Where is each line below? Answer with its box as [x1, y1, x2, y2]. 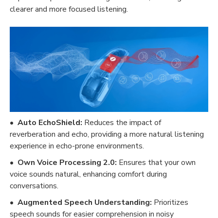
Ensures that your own [117, 157, 196, 168]
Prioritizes [152, 197, 188, 208]
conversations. [10, 180, 58, 191]
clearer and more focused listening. [10, 3, 128, 15]
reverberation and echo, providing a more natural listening [10, 128, 204, 140]
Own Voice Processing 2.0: [18, 157, 117, 168]
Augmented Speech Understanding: [18, 197, 152, 208]
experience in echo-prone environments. [10, 140, 144, 151]
